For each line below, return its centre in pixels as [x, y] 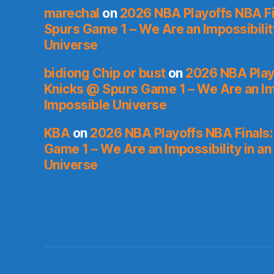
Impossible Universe [106, 105]
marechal [72, 13]
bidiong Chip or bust [105, 73]
